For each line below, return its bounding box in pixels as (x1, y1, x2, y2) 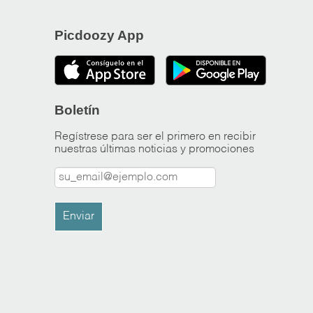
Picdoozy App (54, 27, 145, 43)
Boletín (54, 102, 101, 117)
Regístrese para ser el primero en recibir (54, 131, 256, 143)
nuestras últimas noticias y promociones (54, 143, 255, 155)
